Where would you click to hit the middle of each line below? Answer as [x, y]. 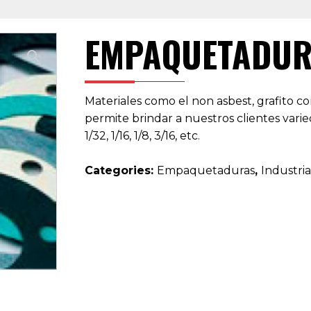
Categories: [121, 170]
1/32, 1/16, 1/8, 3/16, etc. [142, 136]
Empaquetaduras [206, 170]
